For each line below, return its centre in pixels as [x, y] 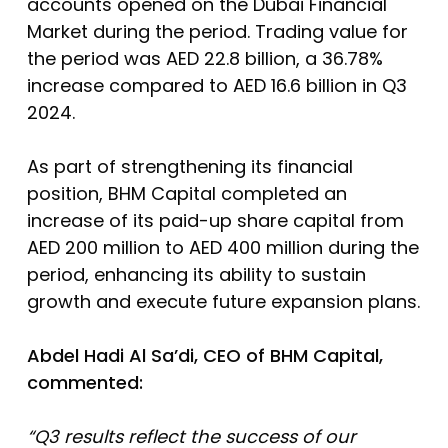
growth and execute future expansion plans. [223, 301]
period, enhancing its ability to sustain [196, 274]
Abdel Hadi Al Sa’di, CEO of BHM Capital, [204, 355]
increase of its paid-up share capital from [215, 220]
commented [82, 382]
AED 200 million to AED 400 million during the [222, 247]
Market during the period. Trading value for [217, 31]
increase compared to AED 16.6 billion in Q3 [216, 85]
